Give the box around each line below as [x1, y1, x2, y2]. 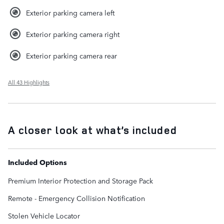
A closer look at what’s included [8, 122, 177, 137]
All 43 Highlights [8, 77, 49, 86]
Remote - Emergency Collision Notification [8, 192, 145, 203]
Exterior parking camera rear [26, 50, 117, 60]
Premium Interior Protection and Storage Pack [8, 175, 153, 185]
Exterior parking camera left [26, 7, 114, 17]
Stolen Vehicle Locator [8, 210, 80, 220]
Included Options [8, 156, 67, 167]
